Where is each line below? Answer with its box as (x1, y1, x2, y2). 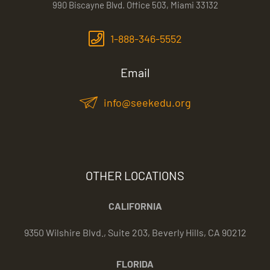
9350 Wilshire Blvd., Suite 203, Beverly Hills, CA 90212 (24, 227, 246, 239)
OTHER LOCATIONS (86, 168, 184, 183)
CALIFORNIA (108, 200, 162, 212)
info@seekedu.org (103, 96, 191, 110)
